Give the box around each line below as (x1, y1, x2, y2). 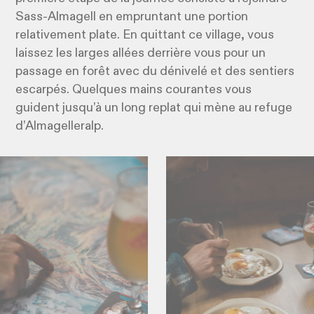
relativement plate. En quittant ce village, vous (15, 29, 275, 42)
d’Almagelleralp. (15, 120, 107, 133)
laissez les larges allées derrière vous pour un (15, 47, 266, 60)
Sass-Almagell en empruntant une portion (15, 11, 249, 24)
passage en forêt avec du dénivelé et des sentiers (15, 65, 295, 78)
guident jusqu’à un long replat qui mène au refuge (15, 102, 293, 115)
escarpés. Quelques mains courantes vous (15, 83, 252, 97)
